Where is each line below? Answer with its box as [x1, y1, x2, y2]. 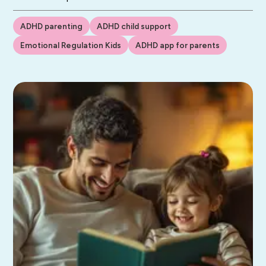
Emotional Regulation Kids [20, 40, 122, 50]
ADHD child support [97, 21, 172, 31]
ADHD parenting [20, 21, 83, 31]
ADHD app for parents [135, 40, 220, 50]
